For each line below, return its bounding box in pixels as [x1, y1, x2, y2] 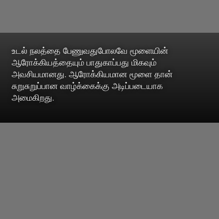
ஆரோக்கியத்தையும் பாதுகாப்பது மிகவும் [12, 56, 156, 68]
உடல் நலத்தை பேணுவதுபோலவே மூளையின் [12, 44, 168, 56]
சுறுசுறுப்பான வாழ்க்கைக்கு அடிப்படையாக [12, 79, 163, 91]
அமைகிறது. [12, 91, 54, 103]
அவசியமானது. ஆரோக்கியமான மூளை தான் [12, 67, 173, 80]
